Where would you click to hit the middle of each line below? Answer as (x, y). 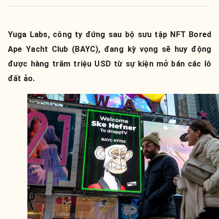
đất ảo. (22, 78)
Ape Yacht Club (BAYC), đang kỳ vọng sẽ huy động (109, 49)
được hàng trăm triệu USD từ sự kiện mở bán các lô (109, 64)
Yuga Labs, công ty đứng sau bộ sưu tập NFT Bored (109, 34)
